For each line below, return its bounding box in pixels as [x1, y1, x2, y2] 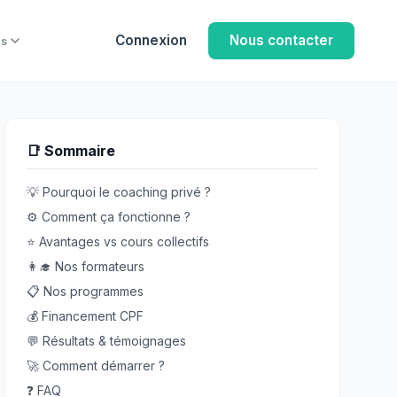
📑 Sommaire [27, 142, 116, 160]
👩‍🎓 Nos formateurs [27, 259, 145, 274]
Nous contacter [230, 32, 333, 49]
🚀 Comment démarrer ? [27, 358, 166, 373]
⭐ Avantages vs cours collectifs [27, 234, 210, 249]
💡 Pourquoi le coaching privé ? [27, 184, 212, 199]
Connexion [115, 32, 187, 49]
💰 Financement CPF [27, 308, 144, 323]
